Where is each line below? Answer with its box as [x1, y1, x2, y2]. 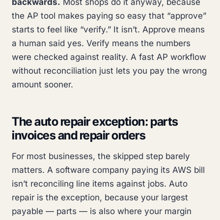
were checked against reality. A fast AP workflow [12, 52, 206, 62]
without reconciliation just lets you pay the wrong [12, 66, 207, 76]
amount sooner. [12, 80, 73, 90]
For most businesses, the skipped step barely [12, 151, 190, 162]
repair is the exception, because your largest [12, 192, 188, 203]
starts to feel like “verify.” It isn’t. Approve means [12, 25, 205, 35]
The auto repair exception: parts [12, 114, 178, 129]
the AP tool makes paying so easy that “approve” [12, 11, 206, 21]
